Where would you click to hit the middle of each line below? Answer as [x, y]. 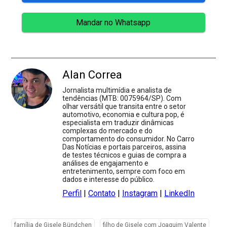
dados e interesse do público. [109, 179]
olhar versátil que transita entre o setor [124, 106]
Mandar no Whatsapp [113, 22]
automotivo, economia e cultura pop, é [124, 114]
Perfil [72, 193]
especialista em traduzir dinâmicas [118, 122]
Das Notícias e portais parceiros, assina [124, 147]
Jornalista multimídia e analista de [117, 90]
